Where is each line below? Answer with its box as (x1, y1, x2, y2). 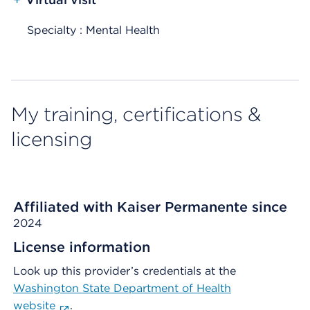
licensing (11, 127, 92, 151)
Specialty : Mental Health (27, 24, 160, 37)
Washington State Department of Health (13, 282, 231, 295)
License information (13, 239, 150, 255)
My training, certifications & (11, 102, 261, 126)
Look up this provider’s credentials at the (13, 264, 236, 277)
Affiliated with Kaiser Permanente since (13, 199, 287, 215)
